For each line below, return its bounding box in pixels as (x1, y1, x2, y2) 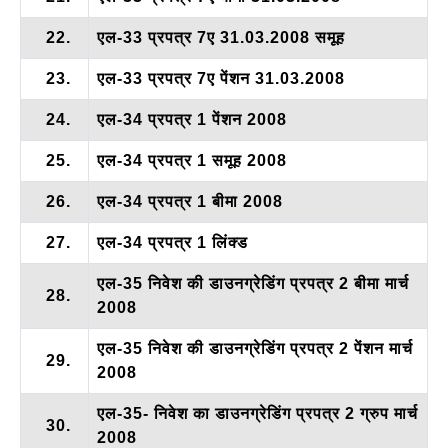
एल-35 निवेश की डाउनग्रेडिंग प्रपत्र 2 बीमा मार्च (97, 274, 409, 292)
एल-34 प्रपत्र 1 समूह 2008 (97, 151, 287, 169)
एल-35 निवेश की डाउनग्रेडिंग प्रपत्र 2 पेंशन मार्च (97, 339, 413, 357)
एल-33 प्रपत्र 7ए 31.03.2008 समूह (97, 28, 345, 46)
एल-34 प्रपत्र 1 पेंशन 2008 (97, 110, 287, 128)
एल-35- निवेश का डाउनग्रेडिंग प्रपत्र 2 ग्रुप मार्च (97, 404, 418, 422)
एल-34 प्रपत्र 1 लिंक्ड (97, 233, 248, 251)
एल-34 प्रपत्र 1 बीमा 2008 (97, 192, 283, 210)
